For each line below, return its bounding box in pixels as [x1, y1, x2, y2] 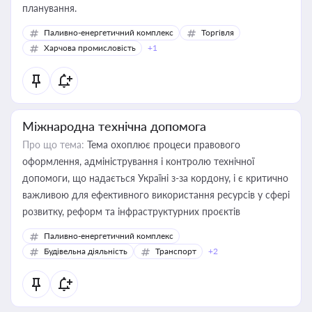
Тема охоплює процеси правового [84, 139, 240, 150]
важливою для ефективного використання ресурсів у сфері [22, 189, 290, 201]
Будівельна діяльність [44, 246, 127, 256]
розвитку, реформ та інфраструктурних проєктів [22, 205, 240, 217]
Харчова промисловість [44, 42, 136, 53]
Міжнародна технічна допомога [22, 118, 206, 134]
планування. [22, 2, 77, 14]
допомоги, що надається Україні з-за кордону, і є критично [22, 172, 288, 184]
